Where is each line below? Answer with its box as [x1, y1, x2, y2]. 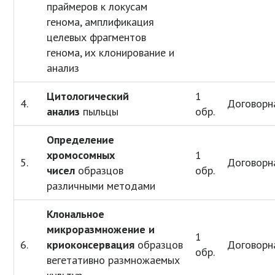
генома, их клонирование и [47, 45, 175, 60]
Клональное [47, 207, 105, 222]
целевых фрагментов [47, 30, 147, 45]
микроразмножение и [47, 222, 155, 237]
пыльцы [80, 104, 119, 119]
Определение [47, 133, 115, 147]
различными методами [47, 179, 156, 193]
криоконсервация [47, 238, 135, 252]
